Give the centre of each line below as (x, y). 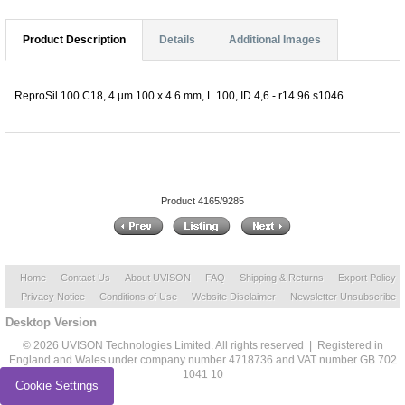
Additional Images (275, 39)
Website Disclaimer (233, 297)
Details (177, 39)
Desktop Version (51, 323)
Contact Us (85, 278)
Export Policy (367, 278)
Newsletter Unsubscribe (343, 297)
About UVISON (158, 278)
